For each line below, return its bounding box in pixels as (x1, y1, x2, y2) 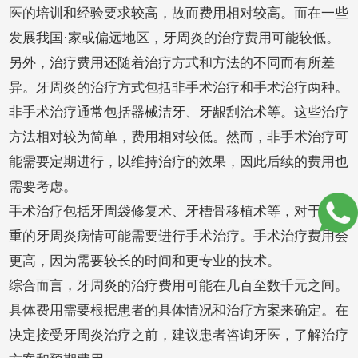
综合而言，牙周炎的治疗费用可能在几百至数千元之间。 (9, 278, 349, 294)
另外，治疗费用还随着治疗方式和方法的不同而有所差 (9, 55, 336, 71)
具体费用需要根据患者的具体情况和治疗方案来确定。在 (9, 303, 349, 319)
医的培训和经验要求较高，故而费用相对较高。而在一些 (9, 6, 349, 22)
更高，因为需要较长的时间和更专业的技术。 (9, 253, 281, 269)
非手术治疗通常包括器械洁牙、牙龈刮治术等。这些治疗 (9, 105, 349, 121)
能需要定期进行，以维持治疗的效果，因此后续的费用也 (9, 154, 349, 170)
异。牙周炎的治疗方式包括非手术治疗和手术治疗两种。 (9, 80, 349, 96)
